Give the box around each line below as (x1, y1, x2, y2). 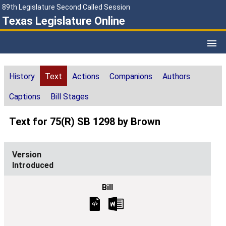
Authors (162, 72, 190, 82)
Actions (72, 72, 99, 82)
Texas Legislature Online (2, 15, 125, 27)
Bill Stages (50, 92, 89, 102)
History (9, 72, 35, 82)
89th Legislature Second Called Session (2, 3, 130, 11)
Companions (109, 72, 152, 82)
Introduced (12, 160, 53, 171)
